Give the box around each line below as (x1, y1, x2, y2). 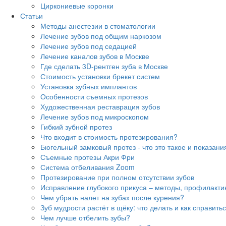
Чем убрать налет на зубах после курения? (40, 192, 184, 203)
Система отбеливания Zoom (40, 162, 135, 173)
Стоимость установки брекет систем (40, 71, 160, 82)
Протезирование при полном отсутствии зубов (40, 172, 194, 183)
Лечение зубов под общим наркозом (40, 31, 161, 41)
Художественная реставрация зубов (40, 101, 160, 112)
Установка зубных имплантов (40, 81, 137, 92)
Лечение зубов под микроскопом (40, 111, 149, 122)
